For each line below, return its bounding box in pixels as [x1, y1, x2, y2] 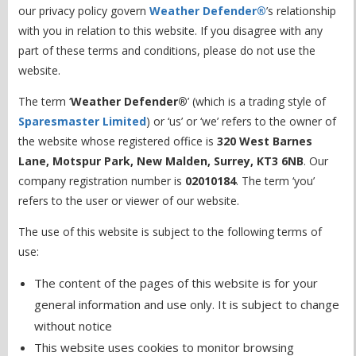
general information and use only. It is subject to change [34, 296, 340, 313]
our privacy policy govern [18, 3, 150, 19]
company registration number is [18, 173, 186, 189]
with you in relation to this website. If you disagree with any [18, 23, 323, 39]
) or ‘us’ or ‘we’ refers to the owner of [146, 114, 337, 130]
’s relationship [266, 3, 337, 19]
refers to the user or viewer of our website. [18, 193, 240, 209]
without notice [34, 318, 113, 335]
